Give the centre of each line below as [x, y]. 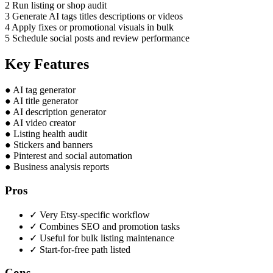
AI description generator [59, 112]
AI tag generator [44, 90]
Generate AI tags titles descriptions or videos [97, 16]
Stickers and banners [53, 145]
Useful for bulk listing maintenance [106, 238]
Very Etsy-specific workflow [94, 214]
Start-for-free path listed [84, 249]
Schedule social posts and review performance [101, 38]
